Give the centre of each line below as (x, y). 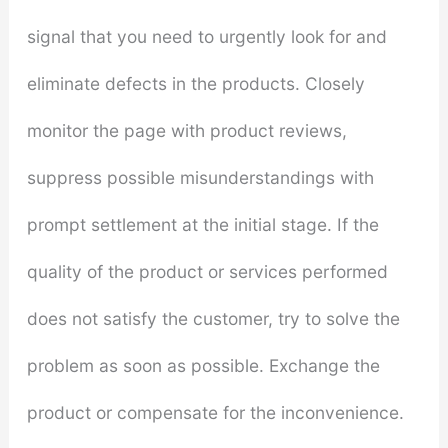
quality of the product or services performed (207, 272)
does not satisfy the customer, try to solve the (213, 319)
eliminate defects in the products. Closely (195, 84)
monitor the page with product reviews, (186, 131)
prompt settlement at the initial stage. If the (202, 225)
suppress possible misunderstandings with (200, 178)
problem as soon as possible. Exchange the (203, 366)
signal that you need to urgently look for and (206, 37)
